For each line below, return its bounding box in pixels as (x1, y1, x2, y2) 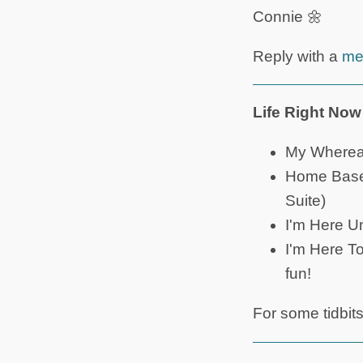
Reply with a (253, 47, 342, 65)
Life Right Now (253, 104, 361, 122)
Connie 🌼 (253, 7, 322, 25)
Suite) (285, 192, 326, 210)
